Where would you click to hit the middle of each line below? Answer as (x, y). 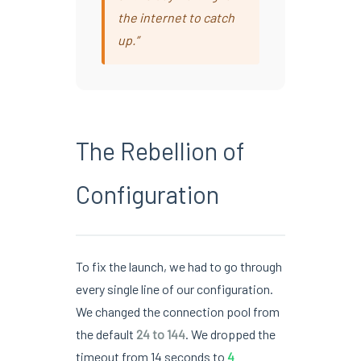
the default (106, 334)
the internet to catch (176, 17)
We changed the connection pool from (177, 311)
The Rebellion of (160, 150)
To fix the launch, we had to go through (178, 266)
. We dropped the (230, 334)
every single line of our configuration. (174, 288)
